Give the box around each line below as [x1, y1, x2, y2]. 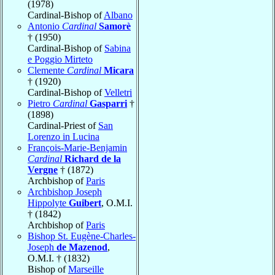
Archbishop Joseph [28, 186, 102, 197]
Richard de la [64, 153, 121, 164]
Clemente [28, 64, 67, 76]
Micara [104, 64, 134, 76]
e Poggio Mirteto [28, 53, 93, 64]
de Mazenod [56, 241, 107, 252]
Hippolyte [28, 197, 69, 208]
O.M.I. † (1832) [28, 252, 90, 263]
